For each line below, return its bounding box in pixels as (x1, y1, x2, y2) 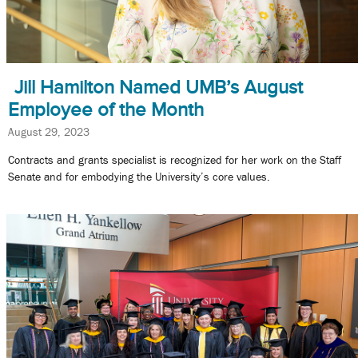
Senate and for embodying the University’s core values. (8, 170, 270, 184)
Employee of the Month (8, 98, 204, 120)
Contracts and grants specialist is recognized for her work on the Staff (8, 153, 341, 167)
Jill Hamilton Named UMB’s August (14, 76, 303, 97)
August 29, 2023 (8, 125, 89, 138)
